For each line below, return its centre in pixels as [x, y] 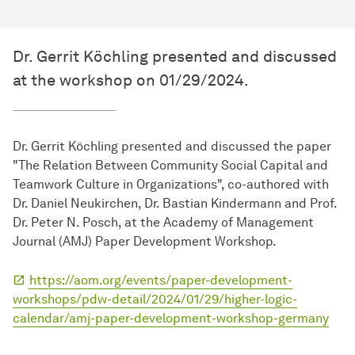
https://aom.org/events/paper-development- [161, 281]
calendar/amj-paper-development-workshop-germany [171, 319]
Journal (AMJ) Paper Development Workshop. [145, 242]
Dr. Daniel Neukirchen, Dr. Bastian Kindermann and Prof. [175, 204]
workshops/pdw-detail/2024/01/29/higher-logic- [155, 300]
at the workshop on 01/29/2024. [131, 80]
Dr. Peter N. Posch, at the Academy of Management [163, 223]
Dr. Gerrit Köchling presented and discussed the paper [172, 147]
